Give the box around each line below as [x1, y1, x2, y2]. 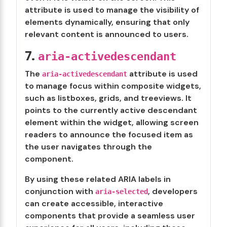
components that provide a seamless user [25, 210, 195, 221]
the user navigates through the [25, 141, 152, 152]
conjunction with [25, 186, 95, 197]
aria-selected [95, 187, 148, 196]
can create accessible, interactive [25, 198, 163, 209]
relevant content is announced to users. [25, 29, 188, 40]
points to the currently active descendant [25, 105, 197, 116]
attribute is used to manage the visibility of [25, 5, 199, 15]
